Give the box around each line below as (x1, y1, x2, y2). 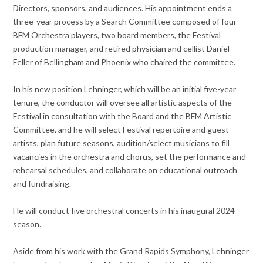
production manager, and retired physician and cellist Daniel (13, 43, 230, 53)
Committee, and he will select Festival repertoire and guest (13, 124, 230, 134)
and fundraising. (13, 178, 72, 188)
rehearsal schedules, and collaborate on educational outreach (13, 164, 238, 175)
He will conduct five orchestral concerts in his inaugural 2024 (13, 205, 235, 215)
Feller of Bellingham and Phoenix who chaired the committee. (13, 56, 236, 67)
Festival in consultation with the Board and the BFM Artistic (13, 110, 232, 121)
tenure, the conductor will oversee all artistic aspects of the (13, 97, 232, 107)
